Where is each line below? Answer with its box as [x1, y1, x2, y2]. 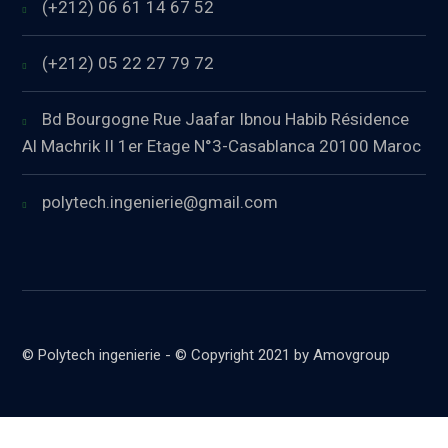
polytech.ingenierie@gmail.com [42, 192, 279, 213]
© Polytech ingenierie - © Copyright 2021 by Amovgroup [22, 346, 391, 365]
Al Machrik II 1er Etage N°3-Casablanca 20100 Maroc [22, 136, 422, 157]
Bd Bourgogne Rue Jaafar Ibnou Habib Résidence [42, 109, 410, 130]
